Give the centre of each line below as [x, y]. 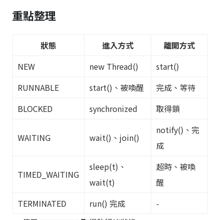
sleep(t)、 [108, 166]
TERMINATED [42, 203]
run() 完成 [107, 203]
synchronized [113, 108]
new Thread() [114, 66]
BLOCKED [35, 108]
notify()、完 [178, 129]
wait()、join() [114, 137]
